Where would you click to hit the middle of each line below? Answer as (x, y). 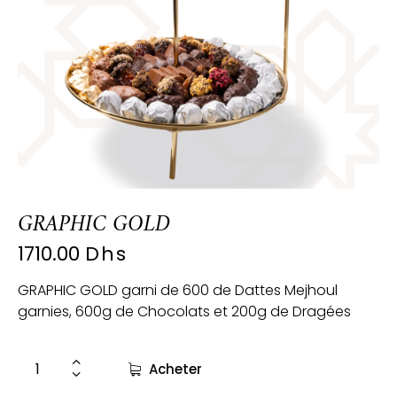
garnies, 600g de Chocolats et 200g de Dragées (184, 311)
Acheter (175, 369)
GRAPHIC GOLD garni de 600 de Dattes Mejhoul (178, 290)
